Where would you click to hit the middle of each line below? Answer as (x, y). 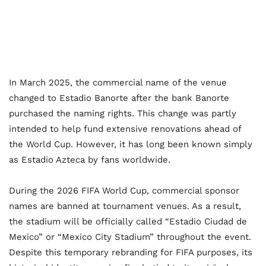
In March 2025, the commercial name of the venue (118, 83)
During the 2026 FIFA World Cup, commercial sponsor (124, 191)
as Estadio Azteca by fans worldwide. (90, 160)
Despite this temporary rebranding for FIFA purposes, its (131, 253)
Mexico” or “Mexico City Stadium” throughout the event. (130, 237)
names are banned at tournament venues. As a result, (125, 206)
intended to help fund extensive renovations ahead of (125, 129)
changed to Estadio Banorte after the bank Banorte (119, 98)
